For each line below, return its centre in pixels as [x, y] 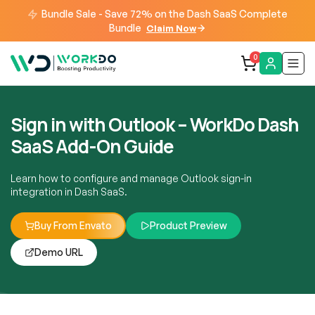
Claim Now [171, 28]
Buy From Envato [73, 225]
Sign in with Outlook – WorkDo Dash [155, 124]
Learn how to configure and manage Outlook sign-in [131, 178]
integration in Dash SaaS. [69, 191]
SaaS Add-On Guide [92, 146]
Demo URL [59, 252]
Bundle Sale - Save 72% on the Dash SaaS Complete [163, 14]
